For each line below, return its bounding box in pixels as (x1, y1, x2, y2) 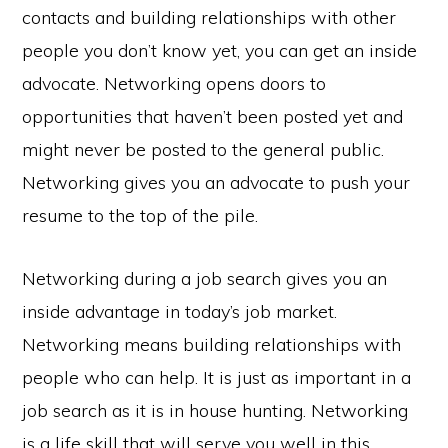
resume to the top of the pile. (22, 203, 259, 227)
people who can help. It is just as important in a (22, 365, 412, 389)
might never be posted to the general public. (22, 137, 385, 161)
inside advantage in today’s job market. (22, 299, 338, 323)
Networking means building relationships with (22, 332, 402, 356)
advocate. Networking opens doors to (22, 71, 327, 95)
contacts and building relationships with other (22, 5, 397, 29)
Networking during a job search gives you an (22, 266, 388, 290)
